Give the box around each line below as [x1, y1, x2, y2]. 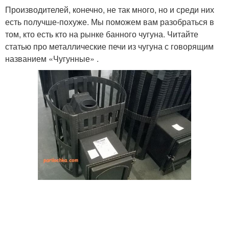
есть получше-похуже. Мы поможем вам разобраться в [5, 16, 214, 28]
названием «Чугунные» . [5, 53, 99, 64]
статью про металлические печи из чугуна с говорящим [5, 40, 214, 52]
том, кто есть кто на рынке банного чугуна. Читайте [5, 28, 198, 40]
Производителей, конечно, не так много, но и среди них [5, 4, 214, 15]
